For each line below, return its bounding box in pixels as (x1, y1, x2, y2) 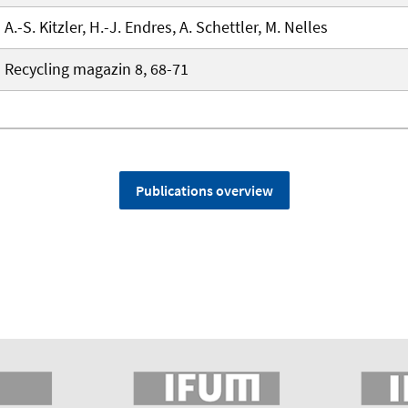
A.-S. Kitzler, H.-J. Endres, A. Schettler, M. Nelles (5, 16, 328, 38)
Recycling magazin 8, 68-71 (5, 58, 189, 80)
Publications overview (135, 181, 273, 200)
